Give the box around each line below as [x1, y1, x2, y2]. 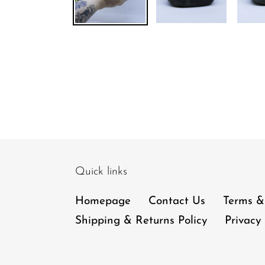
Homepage [75, 196, 131, 208]
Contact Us [148, 196, 205, 208]
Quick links [75, 166, 127, 178]
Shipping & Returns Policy [75, 215, 207, 227]
